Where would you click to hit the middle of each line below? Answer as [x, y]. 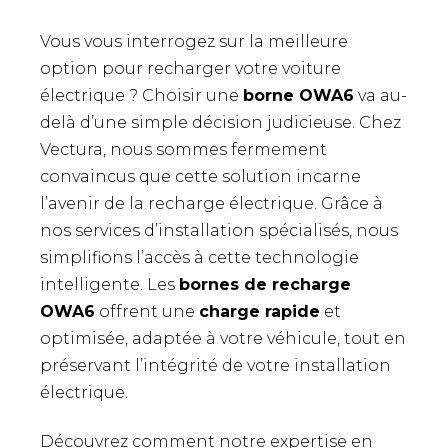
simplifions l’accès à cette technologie [199, 257]
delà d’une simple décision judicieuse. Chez [220, 122]
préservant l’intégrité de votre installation [215, 365]
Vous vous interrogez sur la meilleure [194, 41]
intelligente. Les [109, 284]
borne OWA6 [298, 95]
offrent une [147, 311]
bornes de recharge [265, 284]
